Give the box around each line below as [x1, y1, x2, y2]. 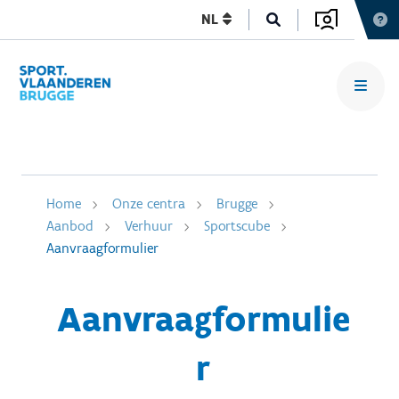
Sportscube [204, 217, 270, 234]
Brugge [216, 195, 257, 212]
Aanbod [46, 217, 94, 234]
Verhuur [125, 217, 173, 234]
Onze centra [112, 195, 185, 212]
